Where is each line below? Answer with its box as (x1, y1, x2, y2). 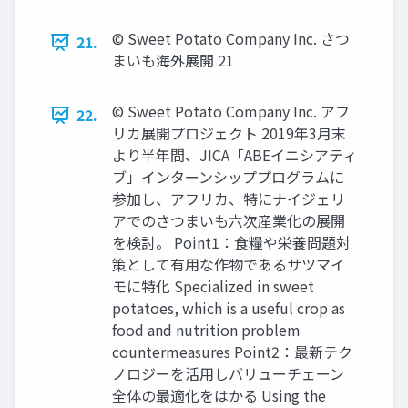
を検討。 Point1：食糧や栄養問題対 (112, 231, 351, 253)
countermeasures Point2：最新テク (112, 341, 352, 362)
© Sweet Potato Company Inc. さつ (112, 27, 350, 49)
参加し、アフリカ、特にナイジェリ (112, 188, 345, 209)
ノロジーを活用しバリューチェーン (112, 362, 344, 384)
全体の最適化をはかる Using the (112, 384, 326, 406)
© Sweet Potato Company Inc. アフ (112, 100, 350, 122)
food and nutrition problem (112, 319, 301, 341)
